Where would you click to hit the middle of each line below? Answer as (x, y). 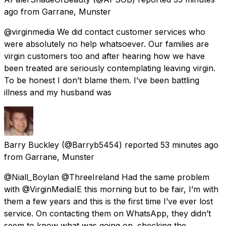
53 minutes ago (189, 145)
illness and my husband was (58, 92)
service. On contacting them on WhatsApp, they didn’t (107, 213)
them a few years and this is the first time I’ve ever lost (108, 201)
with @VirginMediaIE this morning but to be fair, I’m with (111, 189)
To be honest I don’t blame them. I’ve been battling (102, 80)
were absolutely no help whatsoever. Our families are (106, 44)
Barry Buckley (32, 145)
